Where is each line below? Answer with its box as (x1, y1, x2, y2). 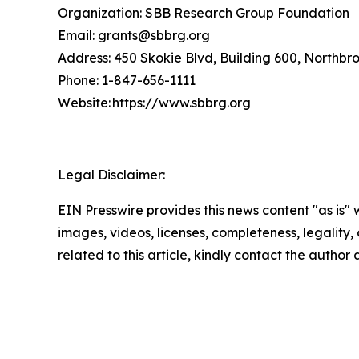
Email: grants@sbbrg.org (58, 26, 213, 43)
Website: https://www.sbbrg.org (58, 94, 254, 111)
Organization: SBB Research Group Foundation (58, 4, 353, 21)
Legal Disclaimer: (58, 166, 165, 183)
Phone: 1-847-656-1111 (58, 71, 199, 88)
